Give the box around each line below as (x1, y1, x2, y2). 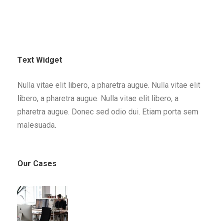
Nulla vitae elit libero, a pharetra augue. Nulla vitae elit (17, 80, 200, 90)
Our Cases (17, 159, 57, 169)
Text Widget (17, 55, 62, 65)
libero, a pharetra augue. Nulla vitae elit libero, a (17, 94, 179, 104)
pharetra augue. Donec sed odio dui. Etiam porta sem (17, 107, 198, 117)
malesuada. (17, 120, 56, 130)
